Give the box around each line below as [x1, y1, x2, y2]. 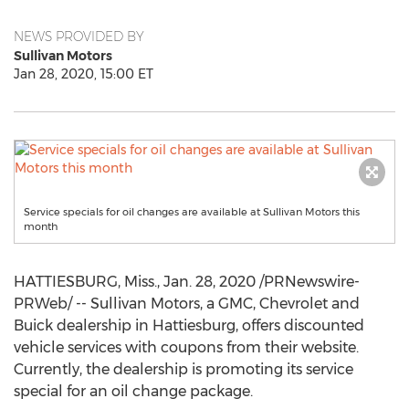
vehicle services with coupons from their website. [14, 339, 359, 356]
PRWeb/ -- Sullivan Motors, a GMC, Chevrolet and [14, 295, 360, 312]
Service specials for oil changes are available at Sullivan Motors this [24, 205, 360, 218]
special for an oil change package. [14, 383, 253, 400]
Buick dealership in [14, 317, 152, 334]
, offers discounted [236, 317, 364, 334]
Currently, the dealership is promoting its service [14, 361, 353, 378]
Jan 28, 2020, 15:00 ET [14, 66, 153, 82]
